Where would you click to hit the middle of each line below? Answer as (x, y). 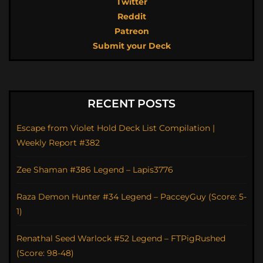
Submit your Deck (131, 46)
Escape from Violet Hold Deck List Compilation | (116, 128)
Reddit (131, 16)
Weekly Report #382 (58, 143)
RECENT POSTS (131, 104)
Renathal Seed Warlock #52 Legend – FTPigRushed (121, 238)
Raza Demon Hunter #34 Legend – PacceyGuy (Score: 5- (131, 197)
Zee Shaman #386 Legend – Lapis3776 (95, 170)
